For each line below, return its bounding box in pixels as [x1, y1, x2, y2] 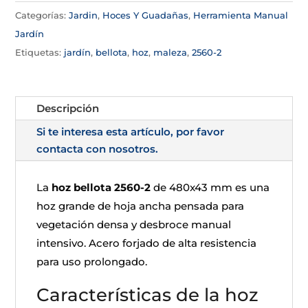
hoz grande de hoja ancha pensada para [36, 199, 245, 212]
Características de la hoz [36, 284, 259, 306]
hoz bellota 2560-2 [52, 181, 151, 194]
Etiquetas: [15, 47, 65, 58]
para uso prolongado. [36, 255, 148, 268]
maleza [153, 47, 188, 58]
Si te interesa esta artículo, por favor [36, 125, 225, 138]
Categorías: [15, 10, 69, 21]
